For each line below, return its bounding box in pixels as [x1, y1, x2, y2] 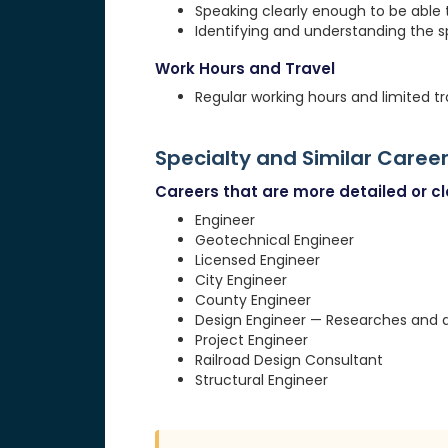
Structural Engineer [194, 370, 328, 391]
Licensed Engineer [194, 250, 320, 271]
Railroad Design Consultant [194, 350, 383, 371]
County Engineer [194, 290, 311, 311]
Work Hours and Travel [154, 58, 335, 80]
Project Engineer [194, 330, 308, 351]
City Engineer [194, 270, 287, 291]
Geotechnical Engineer [194, 230, 354, 251]
